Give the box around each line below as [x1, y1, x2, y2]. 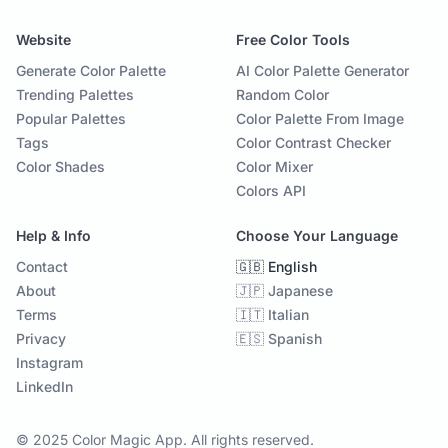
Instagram [16, 354, 83, 372]
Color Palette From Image [236, 110, 404, 128]
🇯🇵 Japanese [236, 282, 333, 300]
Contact [16, 258, 68, 276]
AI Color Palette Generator [236, 62, 409, 80]
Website [16, 31, 71, 49]
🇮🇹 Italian [236, 306, 309, 324]
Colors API [236, 182, 306, 200]
